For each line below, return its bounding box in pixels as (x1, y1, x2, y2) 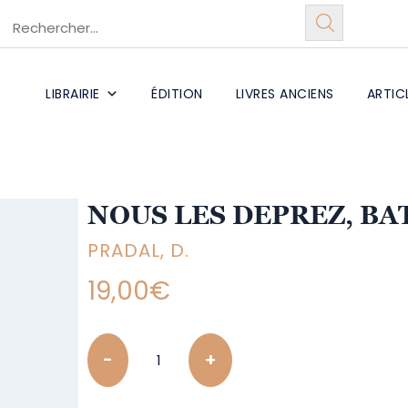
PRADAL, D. (87, 238, 190, 263)
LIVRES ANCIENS (235, 85, 334, 103)
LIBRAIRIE (46, 85, 100, 103)
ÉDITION (151, 85, 203, 103)
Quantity (87, 334, 150, 352)
